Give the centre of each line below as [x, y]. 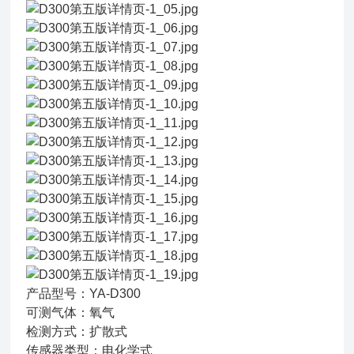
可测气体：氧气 [71, 313]
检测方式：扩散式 [77, 331]
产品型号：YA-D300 [84, 294]
